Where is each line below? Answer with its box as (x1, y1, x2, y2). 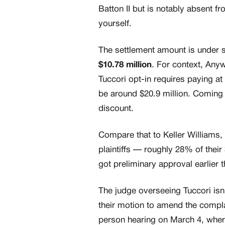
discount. (98, 105, 134, 113)
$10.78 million (98, 61, 152, 69)
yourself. (98, 20, 132, 28)
